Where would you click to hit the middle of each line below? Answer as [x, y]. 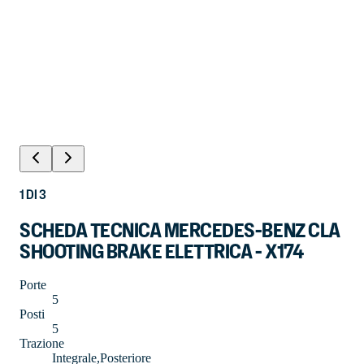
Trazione [42, 343]
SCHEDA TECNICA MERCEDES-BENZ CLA [180, 230]
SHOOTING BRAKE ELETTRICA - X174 [162, 251]
